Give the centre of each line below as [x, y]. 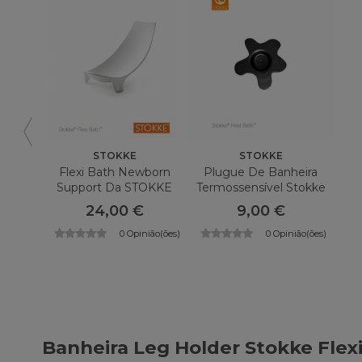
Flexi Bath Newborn [114, 173]
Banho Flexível [261, 203]
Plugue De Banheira [261, 173]
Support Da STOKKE [115, 188]
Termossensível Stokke [261, 188]
